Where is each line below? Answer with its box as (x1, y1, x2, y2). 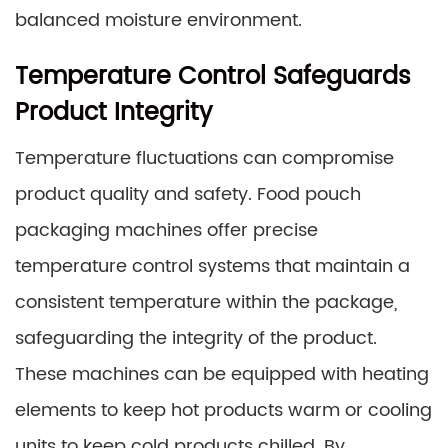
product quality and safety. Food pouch (15, 180, 361, 209)
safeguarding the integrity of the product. (15, 324, 377, 353)
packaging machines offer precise (15, 216, 318, 245)
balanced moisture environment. (15, 6, 302, 35)
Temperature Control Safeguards (15, 57, 411, 97)
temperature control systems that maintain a (15, 252, 410, 281)
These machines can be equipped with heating (15, 360, 429, 389)
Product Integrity (15, 93, 212, 133)
